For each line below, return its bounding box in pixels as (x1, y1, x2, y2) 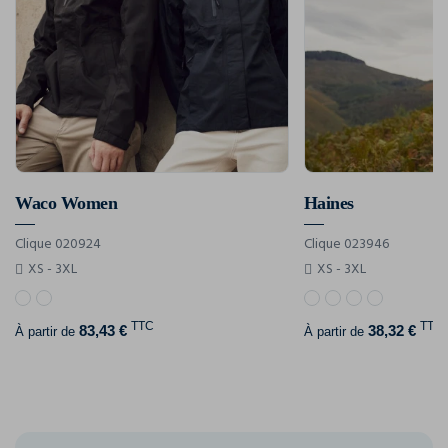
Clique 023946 (303, 233, 389, 257)
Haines (303, 193, 354, 214)
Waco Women (15, 193, 117, 214)
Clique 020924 (15, 233, 101, 257)
